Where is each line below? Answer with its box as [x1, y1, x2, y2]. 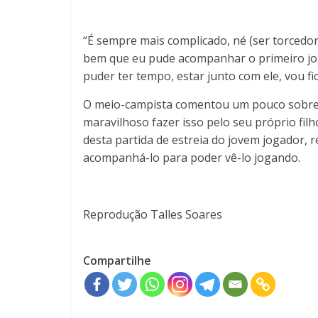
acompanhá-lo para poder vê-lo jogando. [83, 149, 300, 165]
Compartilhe [83, 252, 151, 268]
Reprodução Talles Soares [83, 206, 222, 222]
